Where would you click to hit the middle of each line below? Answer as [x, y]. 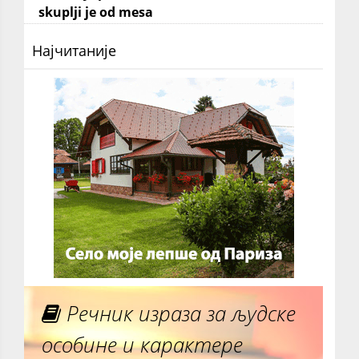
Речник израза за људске [179, 314]
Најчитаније [74, 51]
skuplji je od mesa [96, 12]
